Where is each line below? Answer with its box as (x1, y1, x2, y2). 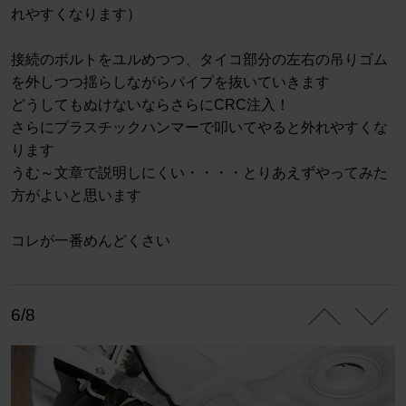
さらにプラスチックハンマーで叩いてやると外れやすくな (11, 120, 388, 136)
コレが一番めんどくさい (11, 233, 170, 249)
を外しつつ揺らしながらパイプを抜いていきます (11, 74, 330, 91)
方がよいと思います (11, 188, 141, 204)
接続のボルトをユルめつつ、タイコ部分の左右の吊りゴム (11, 52, 388, 68)
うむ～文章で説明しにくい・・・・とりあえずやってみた (11, 165, 388, 181)
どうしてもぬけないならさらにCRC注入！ (11, 97, 290, 113)
